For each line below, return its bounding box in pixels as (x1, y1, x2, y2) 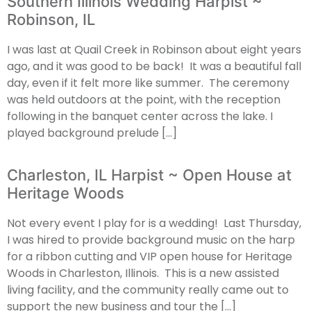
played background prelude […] (7, 125, 177, 142)
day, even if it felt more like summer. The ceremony (7, 75, 289, 92)
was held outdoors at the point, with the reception (7, 92, 280, 108)
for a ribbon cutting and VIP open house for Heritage (7, 248, 292, 264)
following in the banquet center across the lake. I (7, 108, 273, 125)
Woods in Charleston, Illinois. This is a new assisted (7, 264, 279, 281)
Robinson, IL (7, 10, 95, 29)
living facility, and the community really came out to (7, 281, 289, 298)
